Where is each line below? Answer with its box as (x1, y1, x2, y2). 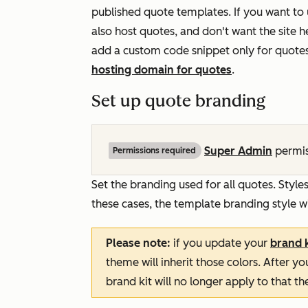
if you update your (173, 236, 270, 250)
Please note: (106, 236, 173, 250)
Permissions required (113, 146, 196, 155)
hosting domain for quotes (91, 63, 232, 76)
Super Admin (204, 144, 272, 157)
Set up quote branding (91, 91, 265, 111)
